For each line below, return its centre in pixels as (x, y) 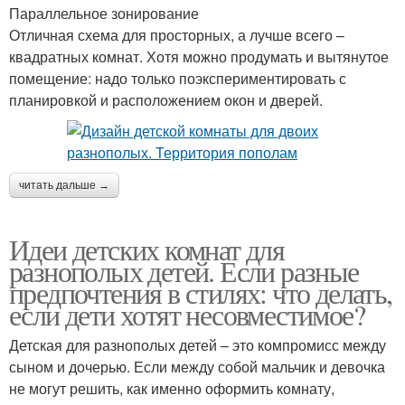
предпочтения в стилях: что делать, (201, 292)
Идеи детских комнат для (147, 249)
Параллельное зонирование (104, 13)
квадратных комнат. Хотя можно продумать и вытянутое (199, 57)
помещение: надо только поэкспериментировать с (178, 78)
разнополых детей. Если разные (184, 271)
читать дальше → (64, 185)
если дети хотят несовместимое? (187, 314)
